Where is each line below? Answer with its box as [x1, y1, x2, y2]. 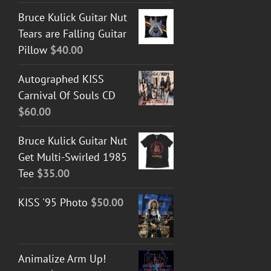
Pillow [18, 42, 47, 57]
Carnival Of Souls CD [18, 88, 116, 102]
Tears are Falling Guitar [18, 26, 126, 41]
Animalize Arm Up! [18, 251, 106, 266]
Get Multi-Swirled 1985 [18, 149, 127, 164]
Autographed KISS [18, 71, 104, 86]
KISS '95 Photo [18, 195, 88, 209]
